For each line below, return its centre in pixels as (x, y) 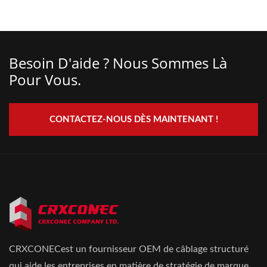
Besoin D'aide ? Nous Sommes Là (118, 63)
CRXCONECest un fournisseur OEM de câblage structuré (129, 249)
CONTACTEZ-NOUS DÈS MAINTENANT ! (133, 119)
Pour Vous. (45, 80)
